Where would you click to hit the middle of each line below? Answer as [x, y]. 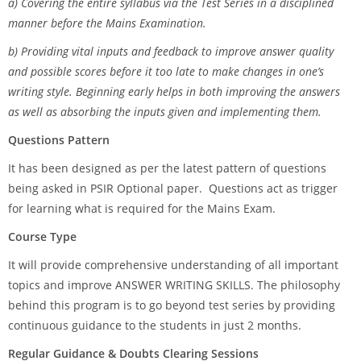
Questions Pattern [59, 140]
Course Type [42, 237]
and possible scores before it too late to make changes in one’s [166, 71]
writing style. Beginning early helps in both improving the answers [174, 91]
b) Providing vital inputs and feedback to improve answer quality [171, 51]
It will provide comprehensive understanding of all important [173, 265]
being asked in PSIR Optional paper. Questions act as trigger [173, 188]
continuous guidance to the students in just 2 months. [155, 325]
